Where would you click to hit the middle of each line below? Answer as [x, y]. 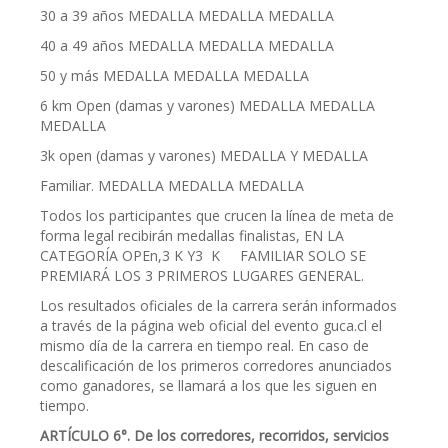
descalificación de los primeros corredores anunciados [216, 365]
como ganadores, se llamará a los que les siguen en [208, 385]
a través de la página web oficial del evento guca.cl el [211, 325]
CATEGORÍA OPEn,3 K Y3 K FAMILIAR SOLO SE [203, 255]
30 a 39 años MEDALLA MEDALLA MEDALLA [187, 15]
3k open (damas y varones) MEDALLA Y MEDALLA [204, 155]
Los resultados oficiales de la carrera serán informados [218, 305]
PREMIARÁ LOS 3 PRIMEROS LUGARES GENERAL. [202, 275]
